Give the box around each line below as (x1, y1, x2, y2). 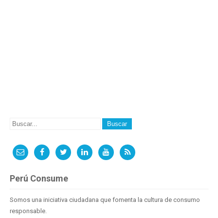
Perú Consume (10, 173, 68, 184)
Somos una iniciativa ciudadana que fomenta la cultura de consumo (10, 196, 200, 204)
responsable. (10, 207, 47, 215)
